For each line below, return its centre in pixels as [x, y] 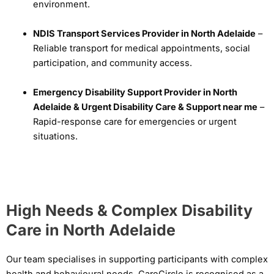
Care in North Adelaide [91, 230]
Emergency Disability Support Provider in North [135, 92]
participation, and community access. [112, 63]
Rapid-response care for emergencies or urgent [135, 121]
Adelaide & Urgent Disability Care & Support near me [145, 107]
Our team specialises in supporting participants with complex [137, 260]
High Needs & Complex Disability [129, 211]
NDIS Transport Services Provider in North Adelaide [144, 33]
